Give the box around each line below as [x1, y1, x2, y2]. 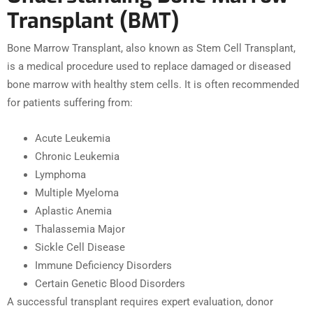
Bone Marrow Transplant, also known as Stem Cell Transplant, [7, 42, 296, 55]
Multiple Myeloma [35, 187, 119, 200]
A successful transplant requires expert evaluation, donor [7, 296, 273, 309]
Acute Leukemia [35, 132, 110, 145]
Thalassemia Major [35, 223, 125, 236]
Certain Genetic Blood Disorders [35, 277, 185, 291]
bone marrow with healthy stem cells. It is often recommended [7, 78, 299, 92]
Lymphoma [35, 168, 86, 182]
